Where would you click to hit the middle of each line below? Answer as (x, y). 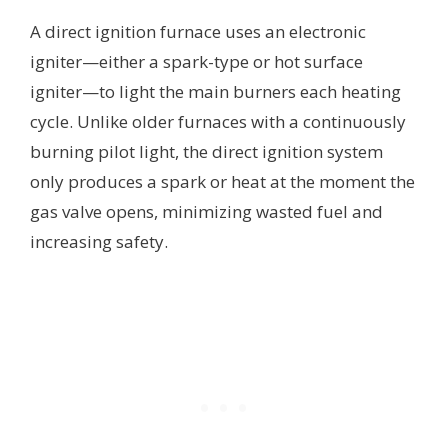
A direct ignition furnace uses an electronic (198, 32)
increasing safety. (99, 242)
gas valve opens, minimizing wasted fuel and (206, 212)
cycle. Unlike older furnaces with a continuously (218, 122)
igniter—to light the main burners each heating (215, 92)
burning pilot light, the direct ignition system (206, 152)
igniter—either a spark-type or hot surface (196, 62)
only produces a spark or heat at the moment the (222, 182)
